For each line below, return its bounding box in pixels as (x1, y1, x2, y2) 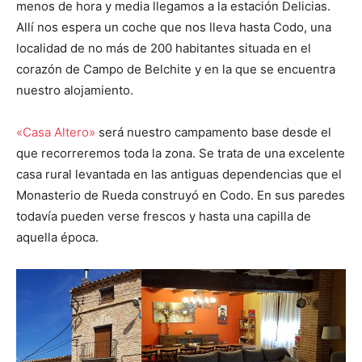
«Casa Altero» (16, 124, 95, 140)
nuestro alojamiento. (16, 82, 133, 98)
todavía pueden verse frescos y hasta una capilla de (16, 208, 311, 224)
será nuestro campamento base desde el (95, 124, 331, 140)
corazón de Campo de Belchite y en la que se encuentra (16, 61, 335, 77)
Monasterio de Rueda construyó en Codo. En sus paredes (16, 187, 345, 203)
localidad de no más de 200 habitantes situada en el (16, 40, 311, 56)
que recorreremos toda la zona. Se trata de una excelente (16, 145, 345, 161)
